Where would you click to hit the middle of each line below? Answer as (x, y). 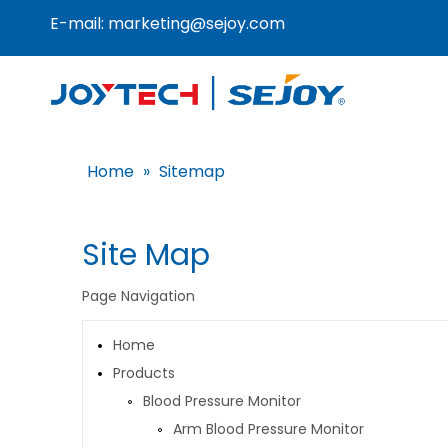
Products (144, 373)
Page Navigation (138, 296)
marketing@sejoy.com (196, 23)
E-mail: (79, 23)
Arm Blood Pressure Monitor (268, 429)
